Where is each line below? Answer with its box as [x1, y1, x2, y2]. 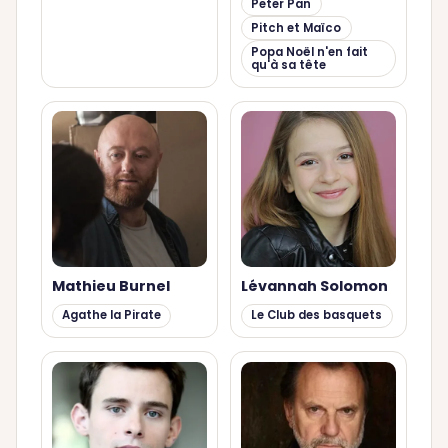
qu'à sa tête [251, 56, 327, 73]
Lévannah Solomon [240, 276, 388, 297]
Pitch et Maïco [251, 19, 342, 36]
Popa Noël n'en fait [251, 43, 369, 60]
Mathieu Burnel [51, 276, 170, 297]
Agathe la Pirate [61, 307, 161, 324]
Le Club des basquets [251, 307, 383, 324]
